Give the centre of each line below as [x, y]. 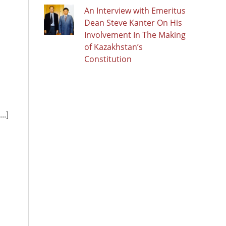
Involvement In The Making [135, 35]
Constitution [108, 59]
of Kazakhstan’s [114, 47]
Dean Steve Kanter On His [133, 22]
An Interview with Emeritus [135, 10]
